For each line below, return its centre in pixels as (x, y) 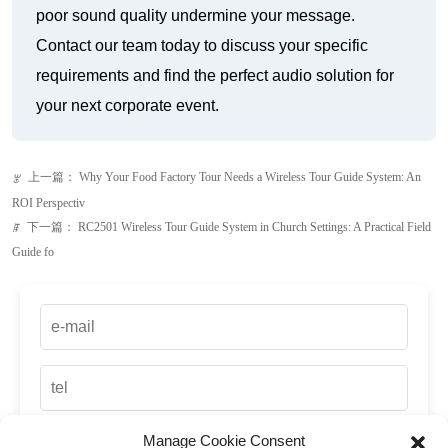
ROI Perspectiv (48, 202)
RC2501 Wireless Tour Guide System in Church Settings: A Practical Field (254, 226)
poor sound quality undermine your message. (195, 16)
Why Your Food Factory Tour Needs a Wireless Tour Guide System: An (250, 177)
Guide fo (33, 251)
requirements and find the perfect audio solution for (215, 76)
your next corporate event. (127, 106)
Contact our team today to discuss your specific (202, 46)
